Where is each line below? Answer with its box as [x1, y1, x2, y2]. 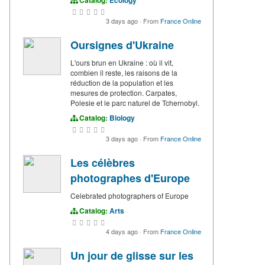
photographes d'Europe [70, 170, 190, 186]
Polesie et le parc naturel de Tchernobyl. [70, 98, 199, 108]
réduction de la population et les [70, 77, 173, 88]
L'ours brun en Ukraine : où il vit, [70, 57, 173, 68]
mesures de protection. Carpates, [70, 88, 177, 98]
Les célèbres [70, 155, 135, 171]
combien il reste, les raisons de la [70, 67, 177, 78]
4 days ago [106, 227, 140, 237]
